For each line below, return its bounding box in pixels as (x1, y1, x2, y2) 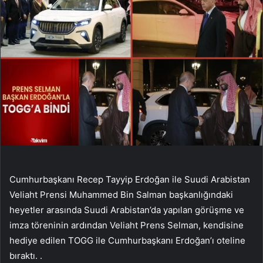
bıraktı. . (9, 249, 42, 261)
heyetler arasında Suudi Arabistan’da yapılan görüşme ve (9, 204, 244, 215)
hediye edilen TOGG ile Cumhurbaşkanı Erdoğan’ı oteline (9, 234, 245, 246)
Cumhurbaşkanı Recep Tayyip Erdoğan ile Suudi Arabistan (9, 173, 250, 185)
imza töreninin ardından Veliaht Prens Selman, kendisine (9, 219, 244, 231)
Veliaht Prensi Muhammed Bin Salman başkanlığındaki (9, 188, 233, 200)
